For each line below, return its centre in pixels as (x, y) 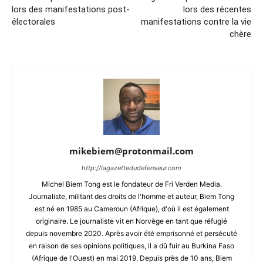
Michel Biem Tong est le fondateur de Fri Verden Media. (131, 184)
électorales (33, 22)
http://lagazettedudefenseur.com (131, 168)
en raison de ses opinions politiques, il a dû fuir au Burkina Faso (131, 246)
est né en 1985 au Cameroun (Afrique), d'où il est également (131, 209)
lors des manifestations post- (71, 9)
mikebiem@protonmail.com (131, 151)
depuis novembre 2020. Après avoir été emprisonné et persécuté (131, 233)
